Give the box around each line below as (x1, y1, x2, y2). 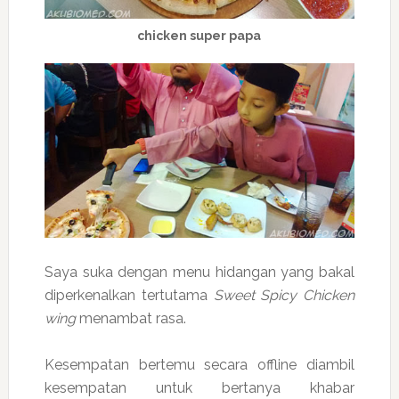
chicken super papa (137, 28, 262, 44)
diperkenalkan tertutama (44, 287, 208, 305)
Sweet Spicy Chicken (207, 287, 355, 305)
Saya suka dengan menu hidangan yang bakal (44, 264, 355, 281)
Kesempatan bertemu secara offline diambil (44, 356, 355, 374)
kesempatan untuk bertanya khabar (44, 379, 355, 397)
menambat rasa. (75, 310, 186, 328)
